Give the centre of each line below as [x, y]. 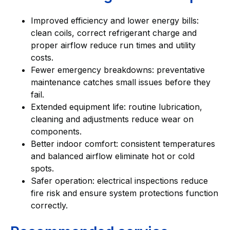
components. [59, 131]
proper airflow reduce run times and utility [113, 45]
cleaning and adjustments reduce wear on [112, 119]
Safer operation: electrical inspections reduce [119, 180]
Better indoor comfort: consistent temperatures [123, 143]
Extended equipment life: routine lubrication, [117, 107]
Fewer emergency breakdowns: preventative [118, 70]
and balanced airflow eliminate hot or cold [113, 156]
